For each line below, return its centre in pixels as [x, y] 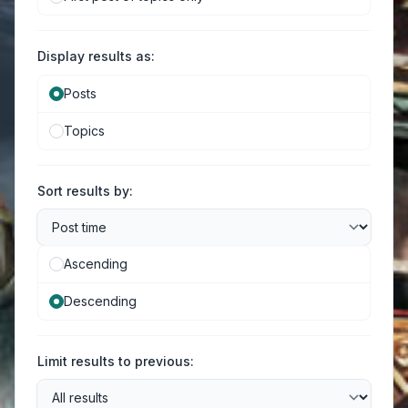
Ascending [96, 264]
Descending [100, 301]
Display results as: [96, 56]
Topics [84, 131]
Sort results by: [85, 191]
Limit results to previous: [116, 361]
